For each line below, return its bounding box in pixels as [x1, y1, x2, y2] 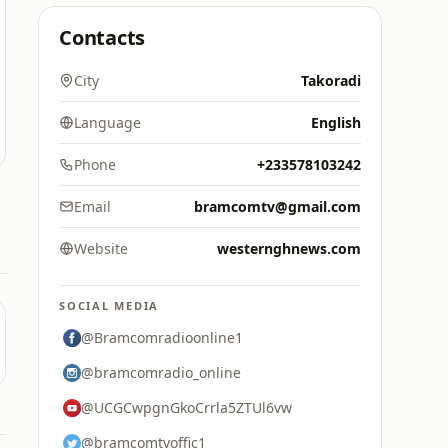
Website [74, 239, 128, 258]
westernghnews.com [217, 239, 361, 258]
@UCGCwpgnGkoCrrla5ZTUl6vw [81, 398, 292, 417]
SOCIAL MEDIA [59, 298, 160, 313]
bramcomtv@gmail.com [194, 197, 361, 216]
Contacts [59, 24, 146, 51]
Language [74, 113, 141, 132]
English [311, 113, 361, 132]
